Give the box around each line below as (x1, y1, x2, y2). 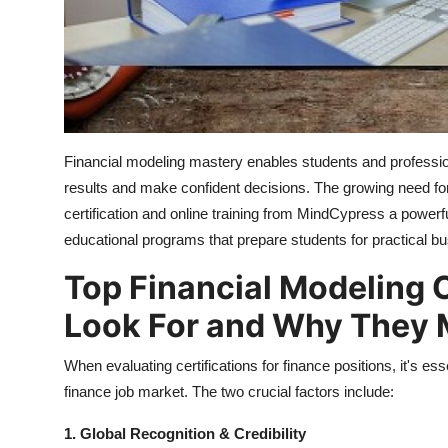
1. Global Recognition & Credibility (64, 425, 306, 443)
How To (15, 56, 74, 76)
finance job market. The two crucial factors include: (64, 383, 394, 401)
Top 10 (15, 7, 66, 27)
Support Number (15, 105, 142, 125)
